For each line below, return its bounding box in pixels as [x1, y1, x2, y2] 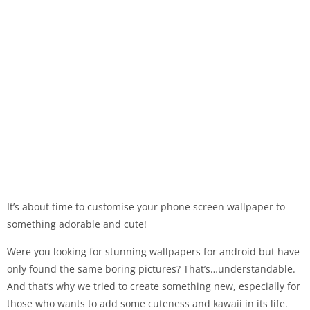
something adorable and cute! [7, 217, 147, 230]
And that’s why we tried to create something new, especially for [7, 280, 300, 293]
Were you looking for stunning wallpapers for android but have [7, 245, 300, 258]
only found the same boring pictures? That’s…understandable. [7, 262, 295, 275]
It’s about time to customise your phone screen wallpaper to [7, 200, 285, 213]
